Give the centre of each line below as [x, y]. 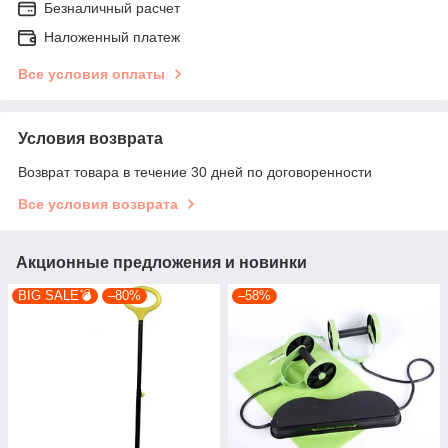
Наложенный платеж [112, 36]
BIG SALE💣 [55, 295]
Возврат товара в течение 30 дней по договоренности [195, 171]
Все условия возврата [98, 203]
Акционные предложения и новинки [161, 262]
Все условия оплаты [91, 73]
